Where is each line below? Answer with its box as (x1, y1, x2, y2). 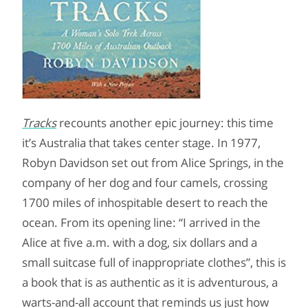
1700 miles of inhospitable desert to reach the (22, 195, 268, 210)
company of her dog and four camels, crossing (22, 175, 267, 190)
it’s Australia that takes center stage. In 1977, (22, 135, 261, 151)
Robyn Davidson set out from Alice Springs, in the (22, 155, 284, 170)
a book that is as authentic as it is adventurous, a (22, 274, 278, 290)
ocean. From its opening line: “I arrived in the (22, 214, 261, 230)
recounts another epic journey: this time (56, 115, 274, 131)
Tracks (22, 115, 56, 131)
